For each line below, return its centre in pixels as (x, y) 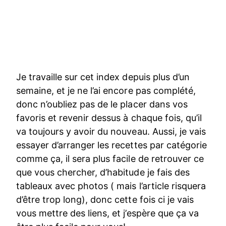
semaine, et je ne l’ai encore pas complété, (106, 90)
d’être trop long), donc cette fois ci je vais (105, 199)
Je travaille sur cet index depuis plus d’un (103, 77)
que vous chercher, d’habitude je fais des (103, 172)
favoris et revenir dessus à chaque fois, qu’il (109, 118)
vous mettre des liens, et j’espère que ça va (107, 213)
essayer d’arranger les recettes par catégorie (111, 145)
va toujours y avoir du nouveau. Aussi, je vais (111, 131)
